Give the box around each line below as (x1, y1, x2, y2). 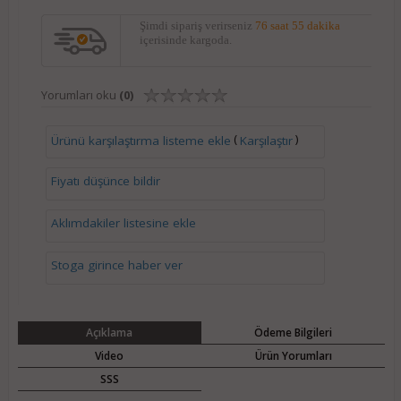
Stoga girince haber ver (50, 257, 183, 274)
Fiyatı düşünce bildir (50, 173, 160, 190)
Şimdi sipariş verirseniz (139, 19, 255, 33)
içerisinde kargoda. (139, 33, 232, 47)
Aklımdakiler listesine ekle (50, 215, 196, 232)
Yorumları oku (40, 87, 119, 104)
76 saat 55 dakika (254, 19, 340, 33)
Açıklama (86, 325, 133, 341)
